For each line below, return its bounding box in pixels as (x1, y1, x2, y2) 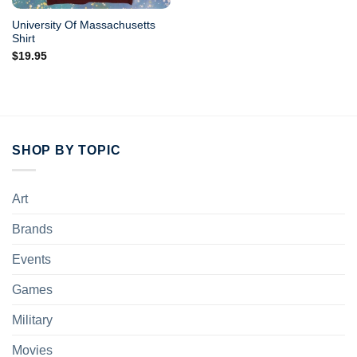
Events (12, 252, 51, 266)
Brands (12, 222, 53, 236)
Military (12, 312, 53, 327)
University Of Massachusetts (11, 18, 155, 31)
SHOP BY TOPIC (12, 143, 121, 158)
